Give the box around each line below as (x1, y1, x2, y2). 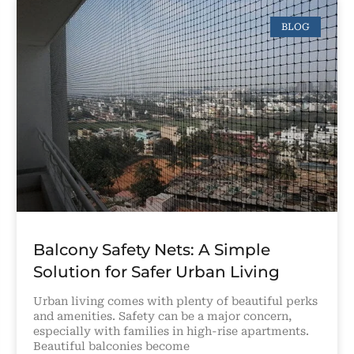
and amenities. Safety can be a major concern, (32, 310, 292, 323)
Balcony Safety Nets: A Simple (32, 240, 270, 260)
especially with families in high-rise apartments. (32, 325, 309, 338)
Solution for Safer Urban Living (32, 262, 280, 282)
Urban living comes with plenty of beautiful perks (32, 295, 318, 308)
